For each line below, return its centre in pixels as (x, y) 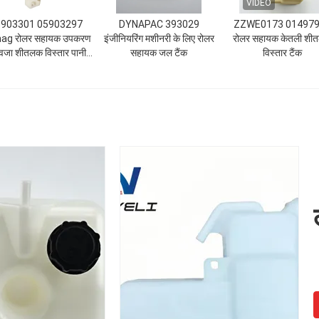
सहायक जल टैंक (159, 53)
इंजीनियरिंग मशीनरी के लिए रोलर (159, 38)
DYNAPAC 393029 (159, 24)
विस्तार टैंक (282, 53)
